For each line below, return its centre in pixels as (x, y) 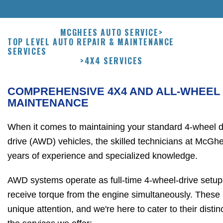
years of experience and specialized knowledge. (103, 156)
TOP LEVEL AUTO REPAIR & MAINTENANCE (91, 42)
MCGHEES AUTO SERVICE (109, 33)
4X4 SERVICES (113, 61)
